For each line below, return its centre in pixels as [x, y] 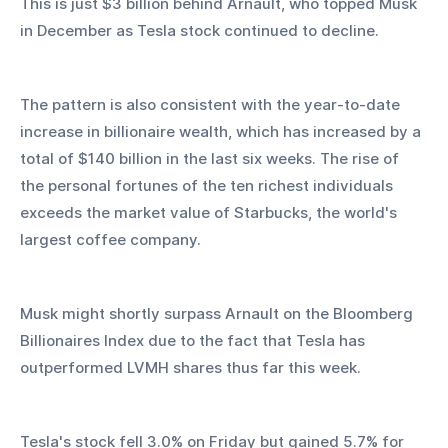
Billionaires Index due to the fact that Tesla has [194, 341]
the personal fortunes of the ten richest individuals [208, 186]
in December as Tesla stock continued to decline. [199, 31]
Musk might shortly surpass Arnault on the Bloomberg [218, 314]
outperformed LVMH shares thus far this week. [190, 368]
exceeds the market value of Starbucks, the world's [210, 213]
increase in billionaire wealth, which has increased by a [222, 132]
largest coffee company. [110, 240]
